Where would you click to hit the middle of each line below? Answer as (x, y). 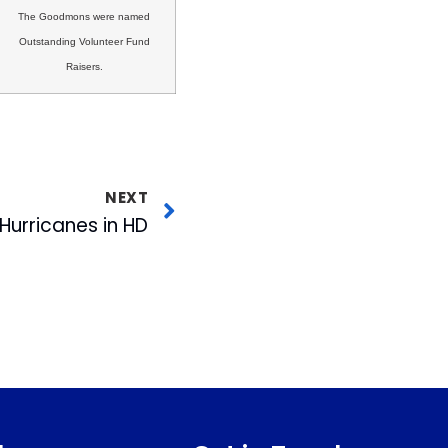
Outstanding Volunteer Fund (84, 42)
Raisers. (84, 67)
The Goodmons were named (84, 17)
